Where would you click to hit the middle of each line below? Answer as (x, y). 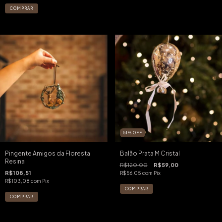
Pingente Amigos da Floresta (48, 153)
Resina (15, 161)
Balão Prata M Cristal (150, 153)
